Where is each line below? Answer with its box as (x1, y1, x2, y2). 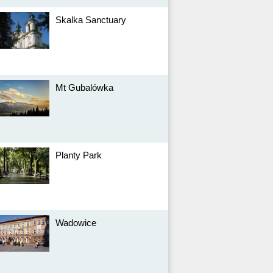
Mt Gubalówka (55, 82, 113, 93)
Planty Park (55, 150, 102, 160)
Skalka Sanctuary (55, 15, 126, 25)
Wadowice (55, 218, 96, 228)
